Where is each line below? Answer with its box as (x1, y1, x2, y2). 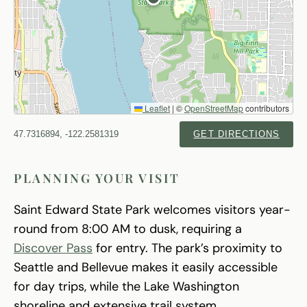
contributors (243, 102, 289, 114)
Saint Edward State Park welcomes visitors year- (14, 201, 291, 219)
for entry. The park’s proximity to (93, 240, 282, 257)
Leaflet (143, 102, 170, 114)
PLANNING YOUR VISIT (14, 170, 180, 187)
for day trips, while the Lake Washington (14, 278, 239, 295)
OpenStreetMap (184, 102, 243, 114)
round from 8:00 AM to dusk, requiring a (14, 221, 242, 238)
